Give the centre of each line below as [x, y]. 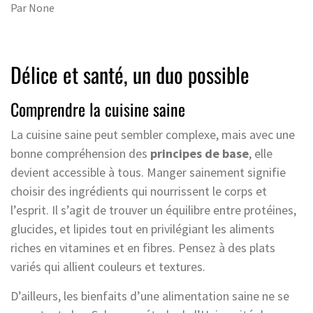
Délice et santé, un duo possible [130, 74]
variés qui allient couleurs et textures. [108, 266]
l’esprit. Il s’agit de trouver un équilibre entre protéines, [153, 210]
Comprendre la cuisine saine [98, 109]
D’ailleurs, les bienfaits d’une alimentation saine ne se [150, 296]
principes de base [199, 153]
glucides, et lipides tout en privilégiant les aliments [143, 228]
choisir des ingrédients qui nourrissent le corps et [139, 191]
